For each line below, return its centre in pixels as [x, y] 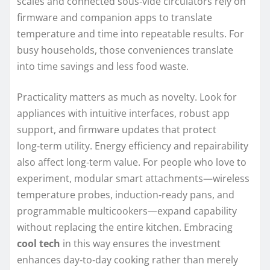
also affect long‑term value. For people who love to [132, 162]
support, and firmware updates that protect [117, 129]
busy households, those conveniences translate [125, 50]
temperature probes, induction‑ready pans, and [126, 194]
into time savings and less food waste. [103, 66]
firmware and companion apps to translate [115, 17]
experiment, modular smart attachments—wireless [133, 178]
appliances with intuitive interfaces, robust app [123, 113]
